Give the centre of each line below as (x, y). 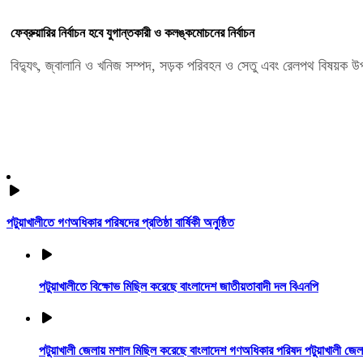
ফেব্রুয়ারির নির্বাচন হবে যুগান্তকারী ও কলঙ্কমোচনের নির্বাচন (132, 33)
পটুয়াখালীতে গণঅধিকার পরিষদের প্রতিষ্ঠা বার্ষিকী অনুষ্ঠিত (120, 223)
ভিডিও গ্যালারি (53, 142)
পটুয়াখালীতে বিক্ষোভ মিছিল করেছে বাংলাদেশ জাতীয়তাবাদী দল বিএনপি (179, 286)
